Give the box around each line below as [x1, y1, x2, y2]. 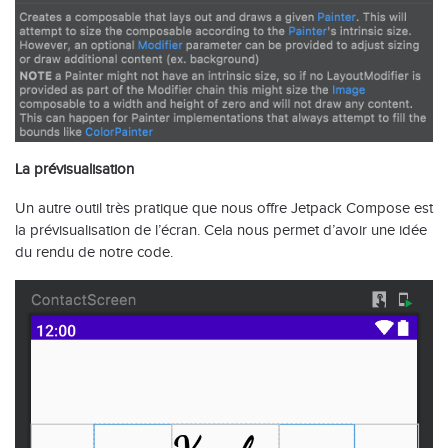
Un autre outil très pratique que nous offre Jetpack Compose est [15, 199, 433, 216]
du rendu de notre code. [15, 243, 173, 260]
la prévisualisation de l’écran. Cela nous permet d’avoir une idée [15, 221, 427, 238]
